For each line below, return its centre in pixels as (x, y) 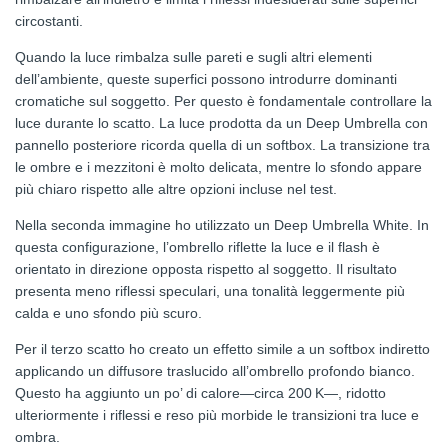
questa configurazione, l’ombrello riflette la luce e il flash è (197, 247)
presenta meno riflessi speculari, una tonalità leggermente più (210, 291)
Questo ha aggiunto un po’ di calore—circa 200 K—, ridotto (200, 393)
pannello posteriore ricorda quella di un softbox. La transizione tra (222, 145)
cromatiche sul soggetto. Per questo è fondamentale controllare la (223, 101)
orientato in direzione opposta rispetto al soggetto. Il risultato (206, 269)
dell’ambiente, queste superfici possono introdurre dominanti (206, 79)
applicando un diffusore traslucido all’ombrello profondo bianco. (215, 371)
